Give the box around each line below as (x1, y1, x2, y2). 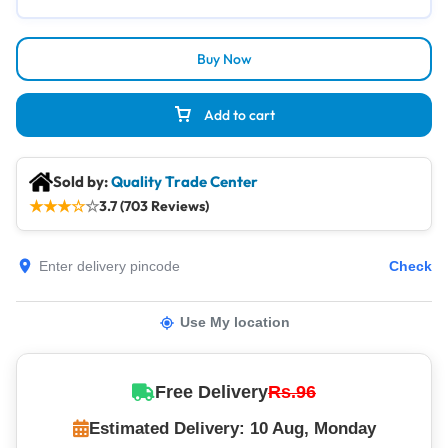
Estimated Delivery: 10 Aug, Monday (88, 419, 376, 438)
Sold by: (53, 172, 111, 191)
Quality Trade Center (111, 172, 258, 191)
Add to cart (204, 106, 275, 124)
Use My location (179, 314, 290, 330)
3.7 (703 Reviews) (99, 196, 209, 215)
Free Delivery (155, 382, 268, 402)
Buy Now (196, 50, 252, 68)
